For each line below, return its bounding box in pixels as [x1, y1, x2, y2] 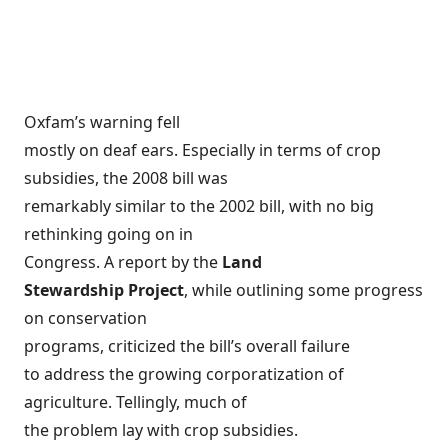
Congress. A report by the [24, 251, 222, 274]
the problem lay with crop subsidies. [24, 419, 298, 442]
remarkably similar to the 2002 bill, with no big [24, 195, 374, 218]
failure [301, 335, 350, 358]
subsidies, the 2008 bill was [24, 167, 228, 190]
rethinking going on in [24, 223, 193, 246]
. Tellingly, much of [108, 391, 247, 414]
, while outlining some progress [184, 279, 423, 302]
